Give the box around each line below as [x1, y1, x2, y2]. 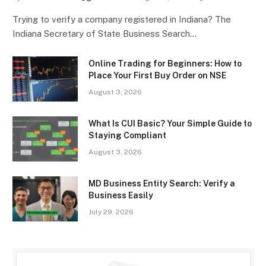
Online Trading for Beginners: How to [88, 58, 242, 68]
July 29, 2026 [88, 207, 134, 216]
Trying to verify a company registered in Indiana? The [12, 14, 231, 24]
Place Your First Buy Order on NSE [88, 70, 226, 80]
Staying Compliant [88, 130, 166, 140]
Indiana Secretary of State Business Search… [12, 28, 197, 39]
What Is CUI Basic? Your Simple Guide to [88, 118, 252, 128]
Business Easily [88, 190, 153, 200]
